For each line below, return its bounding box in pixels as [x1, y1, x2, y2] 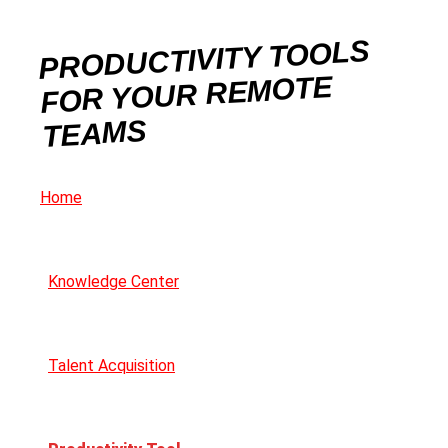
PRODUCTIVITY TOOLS [37, 34, 370, 86]
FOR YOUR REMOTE [39, 70, 334, 119]
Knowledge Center [48, 272, 179, 292]
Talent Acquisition [48, 356, 175, 376]
